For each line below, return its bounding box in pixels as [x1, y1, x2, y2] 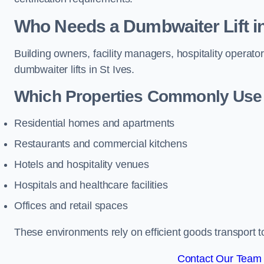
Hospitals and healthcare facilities [14, 179, 168, 191]
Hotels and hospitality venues [14, 159, 149, 170]
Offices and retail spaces [14, 200, 128, 212]
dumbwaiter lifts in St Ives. [14, 64, 134, 75]
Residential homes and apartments [14, 117, 175, 129]
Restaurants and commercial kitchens [14, 138, 187, 150]
